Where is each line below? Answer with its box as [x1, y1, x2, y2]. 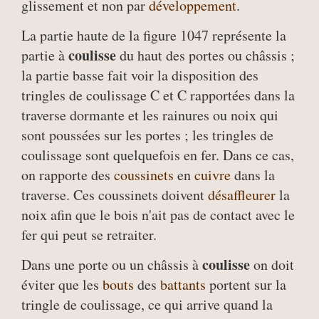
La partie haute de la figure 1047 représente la [21, 26, 286, 45]
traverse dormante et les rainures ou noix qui [21, 105, 278, 125]
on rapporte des [21, 165, 114, 184]
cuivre [194, 165, 231, 184]
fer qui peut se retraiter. [21, 225, 157, 244]
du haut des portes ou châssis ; [116, 46, 295, 65]
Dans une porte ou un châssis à [21, 255, 202, 274]
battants [160, 275, 206, 294]
